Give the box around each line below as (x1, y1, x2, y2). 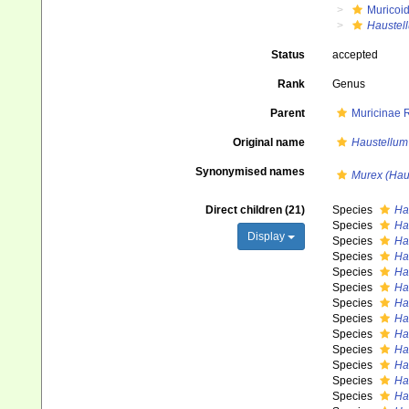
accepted (331, 48, 378, 61)
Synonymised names (194, 165, 305, 178)
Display (246, 230, 288, 243)
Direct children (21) (204, 204, 305, 216)
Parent (269, 107, 305, 120)
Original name (232, 136, 305, 149)
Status (270, 48, 305, 61)
